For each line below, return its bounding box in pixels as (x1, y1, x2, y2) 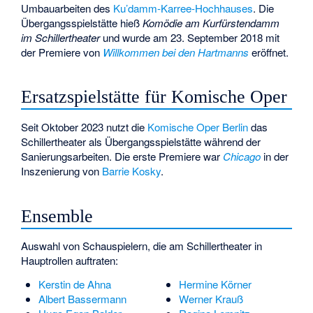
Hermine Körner (178, 276, 252, 291)
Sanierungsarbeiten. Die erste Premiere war (21, 148, 224, 163)
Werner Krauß (178, 291, 243, 306)
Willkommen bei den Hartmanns (103, 44, 249, 59)
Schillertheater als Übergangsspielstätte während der (21, 133, 261, 149)
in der (261, 148, 289, 163)
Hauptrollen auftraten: (21, 253, 119, 268)
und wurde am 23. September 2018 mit (100, 29, 280, 45)
